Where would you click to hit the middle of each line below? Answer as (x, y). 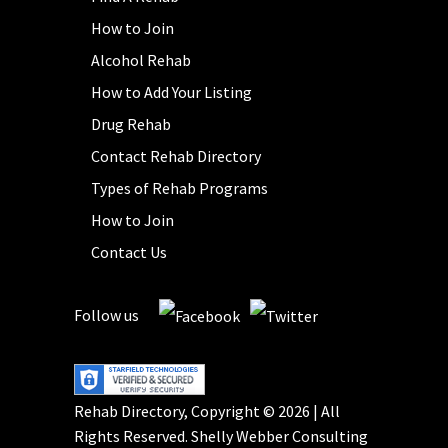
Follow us (106, 314)
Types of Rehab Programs (179, 187)
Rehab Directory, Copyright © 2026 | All (207, 411)
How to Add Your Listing (171, 91)
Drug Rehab (131, 123)
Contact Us (129, 251)
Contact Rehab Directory (176, 155)
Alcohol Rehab (141, 59)
